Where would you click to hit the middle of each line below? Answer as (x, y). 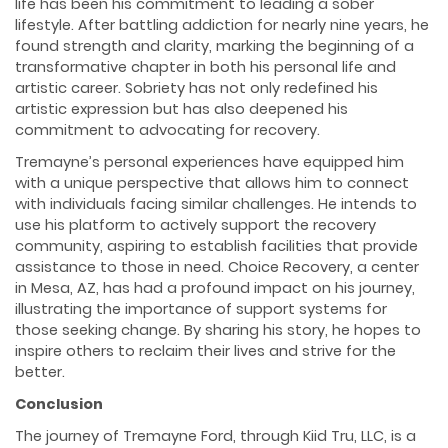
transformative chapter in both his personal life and (205, 66)
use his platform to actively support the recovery (195, 224)
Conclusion (59, 403)
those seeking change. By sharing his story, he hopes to (218, 329)
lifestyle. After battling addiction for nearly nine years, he (222, 24)
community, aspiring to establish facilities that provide (216, 245)
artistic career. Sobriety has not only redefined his (196, 87)
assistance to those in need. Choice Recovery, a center (217, 266)
